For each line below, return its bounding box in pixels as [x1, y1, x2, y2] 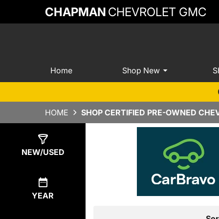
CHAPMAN [45, 4, 106, 19]
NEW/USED [21, 147, 65, 157]
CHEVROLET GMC [108, 4, 206, 19]
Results [105, 142, 133, 152]
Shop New [122, 65, 160, 75]
